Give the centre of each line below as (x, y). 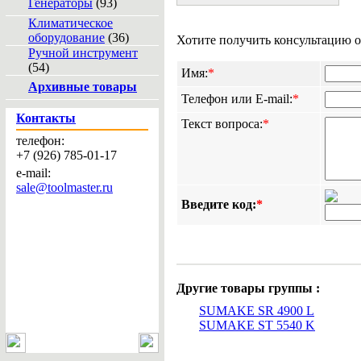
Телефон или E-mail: (237, 99)
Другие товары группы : (248, 288)
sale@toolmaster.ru (64, 187)
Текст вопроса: (222, 124)
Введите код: (219, 204)
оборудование (66, 37)
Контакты (46, 118)
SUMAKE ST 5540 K (257, 325)
